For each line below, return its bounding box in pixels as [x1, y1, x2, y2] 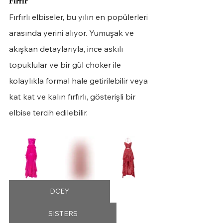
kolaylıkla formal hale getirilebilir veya [9, 76, 150, 86]
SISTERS [48, 209, 78, 218]
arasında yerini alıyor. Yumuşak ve [9, 28, 136, 38]
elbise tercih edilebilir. [9, 108, 88, 117]
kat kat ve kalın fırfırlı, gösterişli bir [9, 92, 137, 102]
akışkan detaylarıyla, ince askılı [9, 44, 125, 54]
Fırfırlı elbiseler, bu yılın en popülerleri [9, 12, 150, 22]
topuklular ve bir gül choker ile [9, 60, 123, 70]
